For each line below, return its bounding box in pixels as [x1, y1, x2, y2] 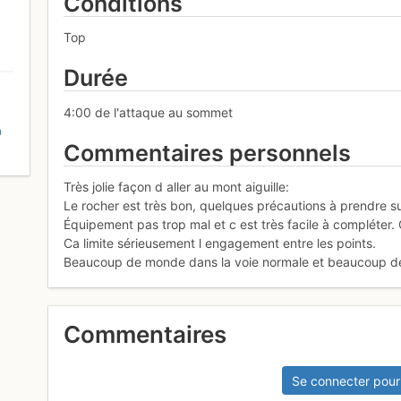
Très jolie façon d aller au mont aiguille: [64, 179, 290, 195]
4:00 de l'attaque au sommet [64, 104, 234, 120]
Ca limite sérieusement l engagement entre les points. [64, 235, 377, 252]
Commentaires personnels [64, 139, 352, 166]
